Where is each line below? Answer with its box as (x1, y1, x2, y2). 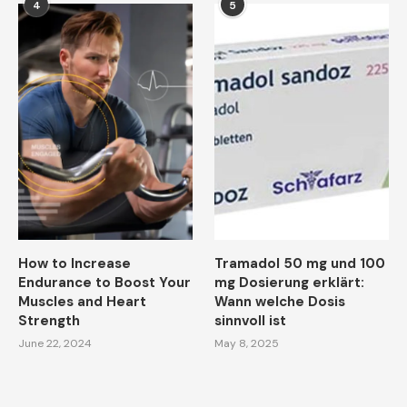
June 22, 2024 (18, 336, 92, 352)
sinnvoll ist (214, 312, 287, 331)
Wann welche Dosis (214, 293, 346, 312)
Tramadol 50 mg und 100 (214, 254, 386, 273)
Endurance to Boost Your (18, 273, 191, 293)
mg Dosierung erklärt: (214, 273, 365, 293)
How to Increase (18, 254, 131, 273)
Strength (18, 312, 80, 331)
